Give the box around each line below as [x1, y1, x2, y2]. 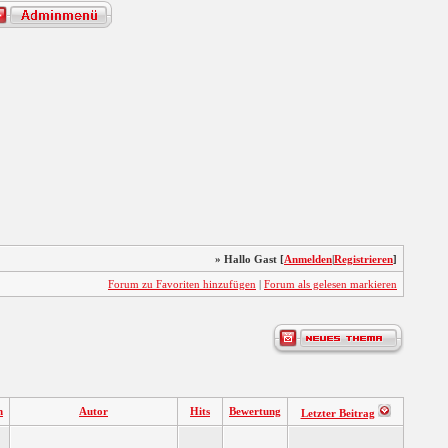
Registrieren [334, 253, 393, 265]
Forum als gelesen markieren [264, 278, 397, 290]
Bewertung [229, 405, 281, 417]
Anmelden [284, 253, 332, 265]
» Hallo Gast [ [215, 253, 284, 265]
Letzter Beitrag [300, 407, 375, 419]
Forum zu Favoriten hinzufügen [108, 278, 256, 290]
